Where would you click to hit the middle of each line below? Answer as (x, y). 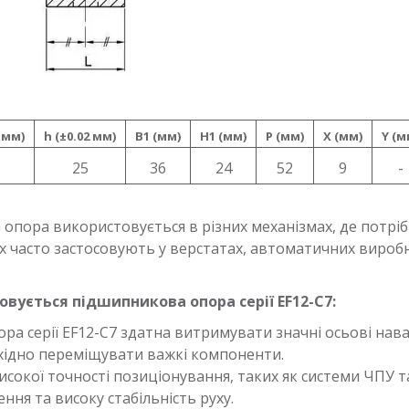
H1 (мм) (223, 136)
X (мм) (343, 136)
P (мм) (285, 136)
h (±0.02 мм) (80, 136)
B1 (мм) (158, 136)
